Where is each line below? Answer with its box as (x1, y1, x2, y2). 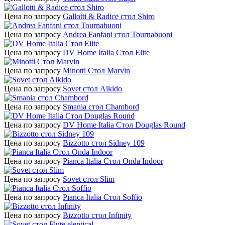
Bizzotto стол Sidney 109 (63, 139, 145, 148)
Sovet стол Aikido (63, 84, 122, 93)
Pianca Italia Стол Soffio (63, 193, 142, 202)
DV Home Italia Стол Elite (63, 48, 150, 57)
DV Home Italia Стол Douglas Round (63, 121, 185, 130)
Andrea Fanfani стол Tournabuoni (63, 30, 172, 39)
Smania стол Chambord (63, 102, 139, 111)
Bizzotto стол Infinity (63, 211, 132, 220)
